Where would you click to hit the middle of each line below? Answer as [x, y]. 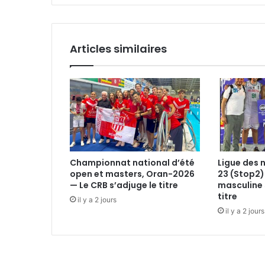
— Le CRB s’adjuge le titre [124, 185]
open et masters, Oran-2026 [132, 174]
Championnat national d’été [132, 163]
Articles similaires [118, 49]
